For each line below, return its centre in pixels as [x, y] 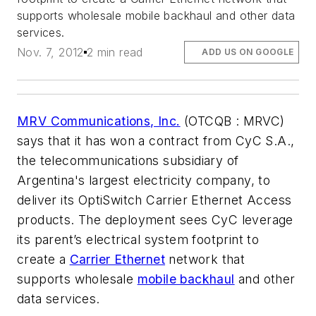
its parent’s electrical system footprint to [138, 240]
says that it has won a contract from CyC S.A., [156, 141]
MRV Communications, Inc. [99, 121]
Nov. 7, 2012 [50, 53]
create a [43, 260]
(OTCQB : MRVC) [232, 121]
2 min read [115, 53]
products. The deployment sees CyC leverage [155, 220]
